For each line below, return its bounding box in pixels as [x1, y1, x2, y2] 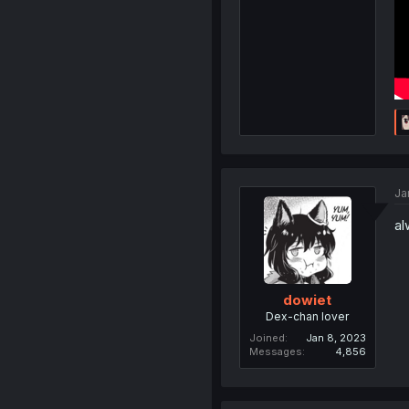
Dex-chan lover [266, 309, 350, 324]
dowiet [283, 291, 332, 309]
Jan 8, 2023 [305, 331, 366, 345]
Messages [248, 345, 302, 359]
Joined [248, 331, 285, 345]
